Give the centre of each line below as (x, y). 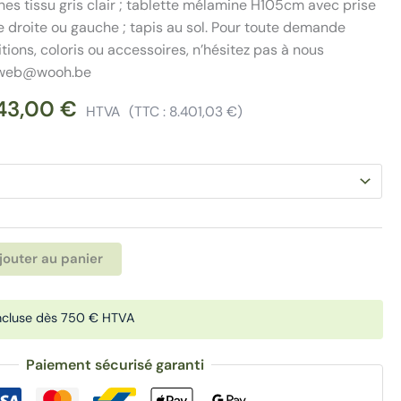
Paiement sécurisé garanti (115, 365)
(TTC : (149, 111)
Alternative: (160, 253)
